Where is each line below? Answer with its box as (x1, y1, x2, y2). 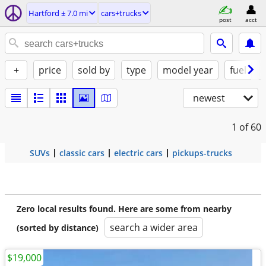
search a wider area (110, 221, 198, 234)
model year (163, 64, 213, 77)
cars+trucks (101, 8, 141, 18)
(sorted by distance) (17, 222, 99, 233)
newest (193, 91, 225, 104)
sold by (78, 64, 110, 77)
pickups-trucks (172, 147, 232, 159)
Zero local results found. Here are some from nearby (17, 203, 232, 214)
